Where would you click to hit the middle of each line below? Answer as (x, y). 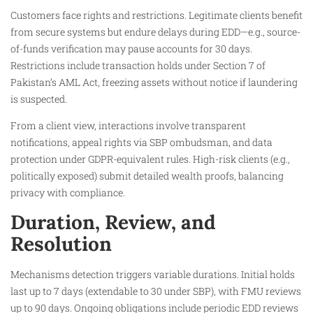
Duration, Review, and (113, 222)
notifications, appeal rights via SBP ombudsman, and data (141, 143)
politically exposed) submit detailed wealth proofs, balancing (147, 176)
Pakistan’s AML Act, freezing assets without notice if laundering (154, 82)
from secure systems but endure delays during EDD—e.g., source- (155, 31)
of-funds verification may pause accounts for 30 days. (131, 48)
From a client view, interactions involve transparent (128, 126)
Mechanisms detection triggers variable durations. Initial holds (153, 274)
